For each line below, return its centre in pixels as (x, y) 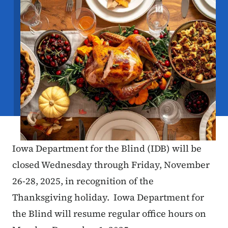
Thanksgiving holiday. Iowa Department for (108, 197)
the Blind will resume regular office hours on (109, 214)
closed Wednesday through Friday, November (111, 165)
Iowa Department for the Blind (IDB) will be (107, 149)
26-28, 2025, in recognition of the (83, 181)
